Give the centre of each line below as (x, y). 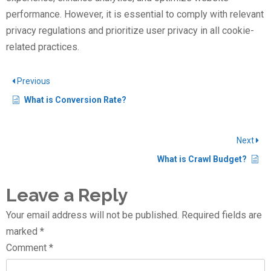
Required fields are (222, 215)
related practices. (43, 47)
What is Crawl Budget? (202, 159)
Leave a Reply (67, 195)
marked (23, 232)
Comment (28, 248)
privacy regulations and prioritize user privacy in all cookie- (130, 31)
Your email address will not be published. (93, 215)
